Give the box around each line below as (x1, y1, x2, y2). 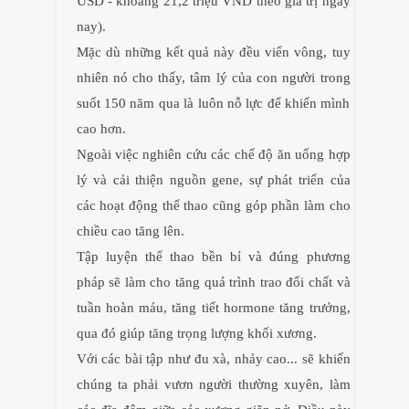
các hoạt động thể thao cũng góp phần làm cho (76, 198, 351, 214)
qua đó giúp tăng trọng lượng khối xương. (76, 326, 320, 341)
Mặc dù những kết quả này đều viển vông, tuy (76, 45, 351, 60)
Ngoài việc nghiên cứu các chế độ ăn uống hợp (76, 147, 351, 163)
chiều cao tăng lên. (76, 224, 188, 239)
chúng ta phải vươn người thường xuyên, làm (76, 377, 351, 393)
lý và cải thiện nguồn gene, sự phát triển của (76, 173, 351, 188)
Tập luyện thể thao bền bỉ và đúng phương (76, 249, 351, 265)
